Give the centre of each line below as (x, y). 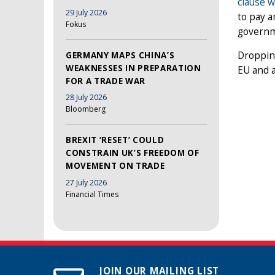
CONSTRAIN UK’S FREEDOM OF (133, 153)
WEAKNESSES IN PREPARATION (134, 68)
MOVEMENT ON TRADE (115, 166)
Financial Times (92, 194)
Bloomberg (86, 109)
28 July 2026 (86, 98)
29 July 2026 (86, 12)
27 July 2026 (86, 182)
